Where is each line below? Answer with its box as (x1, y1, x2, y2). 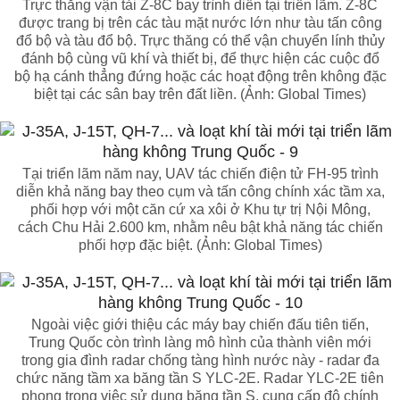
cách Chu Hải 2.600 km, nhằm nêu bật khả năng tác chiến (17, 220, 383, 235)
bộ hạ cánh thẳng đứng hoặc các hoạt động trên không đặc (13, 69, 387, 84)
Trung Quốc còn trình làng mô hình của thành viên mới (29, 335, 371, 350)
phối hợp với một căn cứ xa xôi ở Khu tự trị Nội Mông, (29, 202, 371, 217)
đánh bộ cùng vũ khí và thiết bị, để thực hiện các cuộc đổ (21, 51, 379, 66)
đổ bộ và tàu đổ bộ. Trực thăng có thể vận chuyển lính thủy (15, 33, 385, 48)
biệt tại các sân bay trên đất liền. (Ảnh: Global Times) (34, 87, 366, 102)
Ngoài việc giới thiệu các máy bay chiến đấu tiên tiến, (31, 317, 369, 332)
